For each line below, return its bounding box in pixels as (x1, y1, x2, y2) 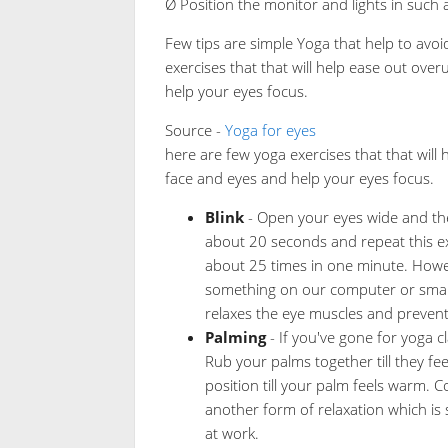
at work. (204, 422, 259, 443)
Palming (204, 326, 266, 347)
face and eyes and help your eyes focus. (164, 167, 434, 188)
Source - (164, 119, 225, 140)
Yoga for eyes (224, 119, 316, 140)
